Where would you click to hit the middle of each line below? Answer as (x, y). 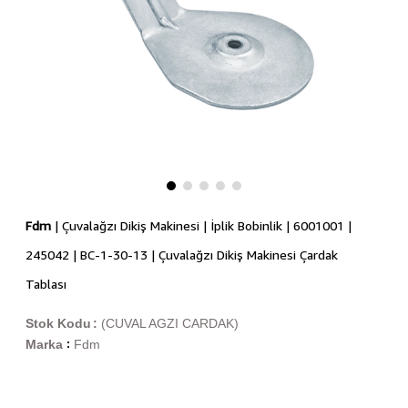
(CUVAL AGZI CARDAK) (169, 324)
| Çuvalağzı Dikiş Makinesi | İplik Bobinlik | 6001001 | (201, 226)
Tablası (46, 284)
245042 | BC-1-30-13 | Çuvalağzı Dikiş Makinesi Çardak (181, 255)
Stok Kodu (58, 324)
